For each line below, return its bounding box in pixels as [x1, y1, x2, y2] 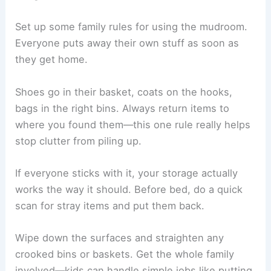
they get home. [15, 53, 88, 66]
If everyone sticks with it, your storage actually [15, 166, 238, 179]
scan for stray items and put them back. [15, 199, 205, 212]
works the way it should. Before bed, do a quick [15, 183, 243, 195]
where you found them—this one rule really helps [15, 118, 251, 131]
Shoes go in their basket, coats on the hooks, [15, 85, 233, 98]
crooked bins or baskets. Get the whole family [15, 248, 235, 261]
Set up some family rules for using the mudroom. [15, 21, 248, 33]
